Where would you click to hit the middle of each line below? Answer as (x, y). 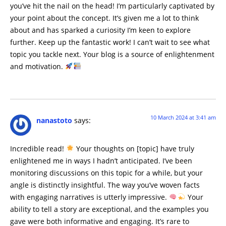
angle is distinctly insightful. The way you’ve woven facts (105, 185)
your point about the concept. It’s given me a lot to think (104, 18)
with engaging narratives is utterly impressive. (90, 197)
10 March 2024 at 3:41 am (183, 117)
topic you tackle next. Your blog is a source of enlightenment (112, 54)
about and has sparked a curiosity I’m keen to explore (100, 30)
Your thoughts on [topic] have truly (134, 148)
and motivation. (38, 66)
